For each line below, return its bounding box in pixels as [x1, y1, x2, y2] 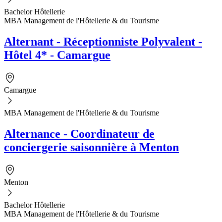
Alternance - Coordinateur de [4, 127, 155, 140]
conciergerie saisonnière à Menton [4, 140, 179, 154]
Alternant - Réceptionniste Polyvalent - [4, 35, 202, 48]
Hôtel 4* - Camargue [4, 48, 111, 61]
